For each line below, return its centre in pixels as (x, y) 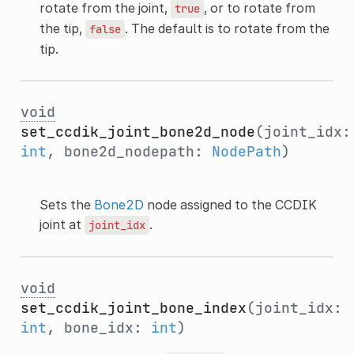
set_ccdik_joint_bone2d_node (137, 131)
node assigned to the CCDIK (230, 204)
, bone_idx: (98, 327)
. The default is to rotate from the (227, 28)
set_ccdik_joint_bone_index (133, 307)
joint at (62, 224)
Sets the (66, 204)
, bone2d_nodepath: (129, 151)
